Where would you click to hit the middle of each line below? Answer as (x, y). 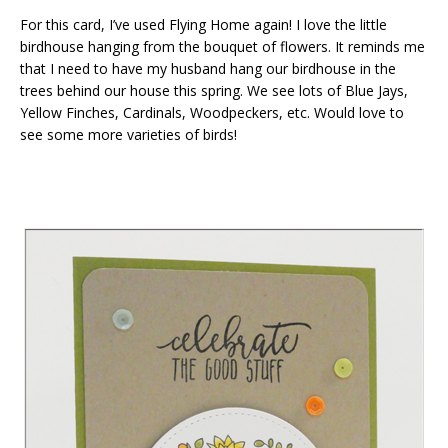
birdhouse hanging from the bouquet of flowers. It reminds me (222, 46)
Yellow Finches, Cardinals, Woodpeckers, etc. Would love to (212, 112)
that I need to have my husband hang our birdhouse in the (208, 68)
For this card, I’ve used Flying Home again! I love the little (203, 24)
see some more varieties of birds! (128, 134)
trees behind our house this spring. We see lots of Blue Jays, (214, 90)
